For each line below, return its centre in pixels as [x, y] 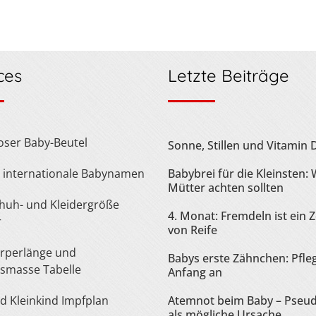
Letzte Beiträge [229, 75]
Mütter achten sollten [226, 187]
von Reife [193, 230]
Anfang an [195, 272]
